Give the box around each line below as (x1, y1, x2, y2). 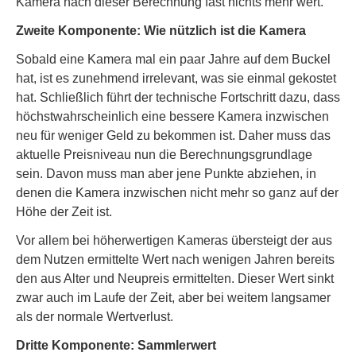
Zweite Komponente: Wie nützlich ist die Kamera (16, 24, 306, 37)
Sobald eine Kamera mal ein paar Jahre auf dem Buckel (16, 52, 331, 66)
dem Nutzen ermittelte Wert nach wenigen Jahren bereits (16, 253, 335, 266)
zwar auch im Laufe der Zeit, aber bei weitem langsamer (16, 291, 331, 304)
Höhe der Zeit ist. (16, 205, 112, 219)
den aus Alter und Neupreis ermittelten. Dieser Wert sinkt (16, 272, 334, 285)
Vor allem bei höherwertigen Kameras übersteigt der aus (16, 234, 332, 247)
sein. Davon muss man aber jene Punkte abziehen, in (16, 167, 316, 180)
